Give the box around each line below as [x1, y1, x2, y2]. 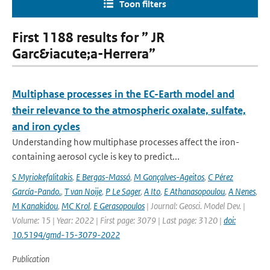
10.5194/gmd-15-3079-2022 [12, 229, 120, 240]
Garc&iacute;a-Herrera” [12, 46, 155, 62]
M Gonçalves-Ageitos [134, 171, 204, 183]
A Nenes [228, 186, 256, 197]
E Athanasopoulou [164, 186, 225, 197]
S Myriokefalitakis [12, 171, 72, 183]
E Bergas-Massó [76, 171, 130, 183]
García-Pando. [12, 186, 61, 197]
